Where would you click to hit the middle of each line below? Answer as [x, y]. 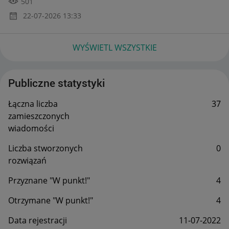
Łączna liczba [33, 104]
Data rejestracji [38, 220]
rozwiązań [27, 160]
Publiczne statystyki [56, 83]
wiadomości [31, 128]
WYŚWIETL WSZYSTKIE [114, 47]
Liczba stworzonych [45, 148]
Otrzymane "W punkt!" [51, 200]
